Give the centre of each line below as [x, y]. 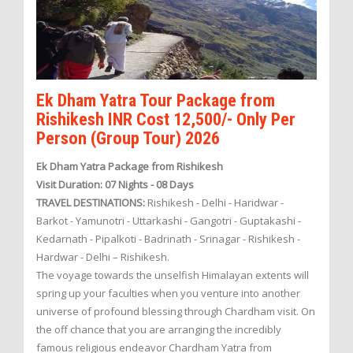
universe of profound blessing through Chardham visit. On [176, 312]
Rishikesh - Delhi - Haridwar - [214, 203]
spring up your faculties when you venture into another [168, 294]
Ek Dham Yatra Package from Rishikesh [130, 167]
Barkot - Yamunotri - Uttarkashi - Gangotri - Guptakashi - [169, 221]
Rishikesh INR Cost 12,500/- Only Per [166, 119]
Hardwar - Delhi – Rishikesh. [103, 257]
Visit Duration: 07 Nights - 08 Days [115, 185]
